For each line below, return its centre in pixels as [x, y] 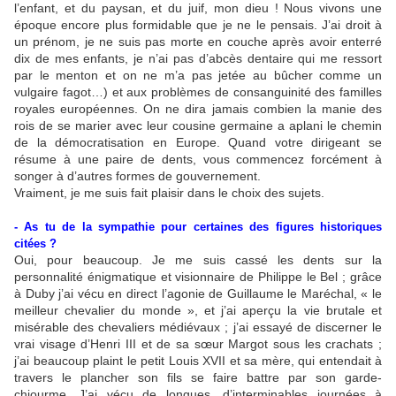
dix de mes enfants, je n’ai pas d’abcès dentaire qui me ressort [198, 58]
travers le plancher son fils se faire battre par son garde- [198, 377]
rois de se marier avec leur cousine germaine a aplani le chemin [198, 126]
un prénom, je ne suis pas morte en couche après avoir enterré [198, 42]
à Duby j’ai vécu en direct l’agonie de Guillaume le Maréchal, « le [198, 293]
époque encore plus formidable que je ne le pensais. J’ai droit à [198, 25]
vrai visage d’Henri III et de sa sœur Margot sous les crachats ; [198, 344]
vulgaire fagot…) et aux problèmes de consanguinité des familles [198, 92]
